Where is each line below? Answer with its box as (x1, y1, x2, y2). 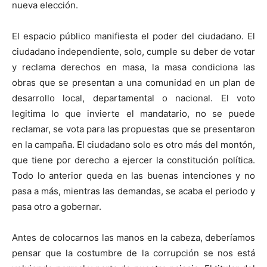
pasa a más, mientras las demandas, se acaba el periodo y (12, 185, 255, 197)
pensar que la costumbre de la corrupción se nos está (12, 247, 255, 259)
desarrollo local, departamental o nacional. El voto (12, 92, 255, 104)
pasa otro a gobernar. (12, 200, 101, 212)
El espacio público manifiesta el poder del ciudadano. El (12, 30, 255, 42)
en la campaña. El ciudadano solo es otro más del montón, (12, 138, 255, 150)
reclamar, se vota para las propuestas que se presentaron (12, 123, 255, 135)
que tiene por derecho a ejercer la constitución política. (12, 154, 255, 166)
